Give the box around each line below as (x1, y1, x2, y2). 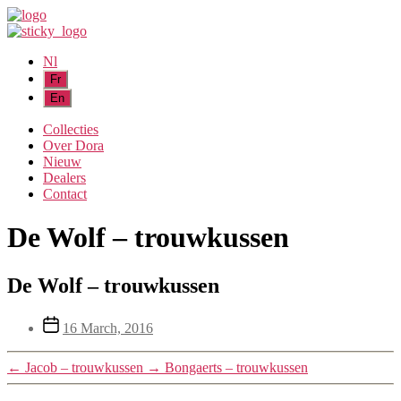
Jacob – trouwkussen (25, 359, 143, 375)
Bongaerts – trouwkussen (165, 359, 308, 375)
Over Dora (43, 138, 104, 153)
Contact (43, 186, 87, 201)
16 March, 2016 (63, 320, 153, 336)
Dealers (43, 170, 86, 185)
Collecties (43, 122, 98, 137)
